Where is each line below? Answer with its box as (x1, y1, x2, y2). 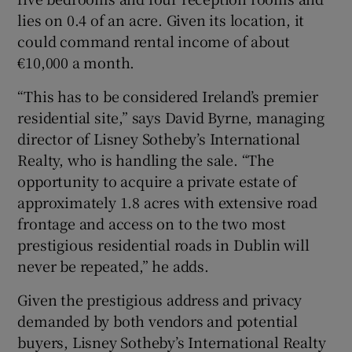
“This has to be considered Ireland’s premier (17, 86, 318, 107)
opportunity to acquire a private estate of (17, 170, 298, 192)
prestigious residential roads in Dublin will (17, 234, 310, 255)
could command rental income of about (17, 31, 291, 52)
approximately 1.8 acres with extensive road (17, 192, 317, 213)
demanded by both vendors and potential (17, 310, 298, 332)
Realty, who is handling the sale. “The (17, 149, 274, 170)
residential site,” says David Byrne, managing (17, 107, 324, 128)
